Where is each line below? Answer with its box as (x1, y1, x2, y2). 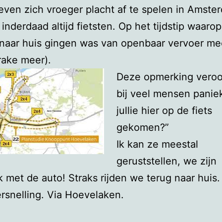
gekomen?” (116, 121, 169, 134)
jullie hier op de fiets (116, 105, 212, 117)
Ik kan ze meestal (116, 138, 198, 151)
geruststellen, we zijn (116, 155, 217, 167)
